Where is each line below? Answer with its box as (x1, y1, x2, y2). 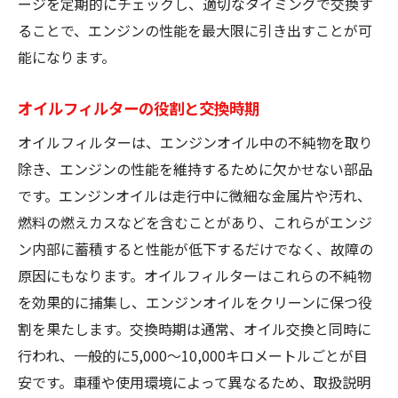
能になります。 (18, 45, 115, 68)
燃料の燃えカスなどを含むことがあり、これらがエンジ (18, 211, 372, 233)
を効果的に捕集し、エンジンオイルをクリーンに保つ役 (18, 291, 372, 313)
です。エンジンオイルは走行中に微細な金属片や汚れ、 (18, 184, 371, 206)
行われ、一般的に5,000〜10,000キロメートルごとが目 (18, 344, 368, 366)
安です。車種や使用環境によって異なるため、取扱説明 (18, 370, 370, 393)
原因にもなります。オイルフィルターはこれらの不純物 (18, 264, 371, 286)
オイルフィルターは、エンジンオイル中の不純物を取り (18, 131, 373, 153)
